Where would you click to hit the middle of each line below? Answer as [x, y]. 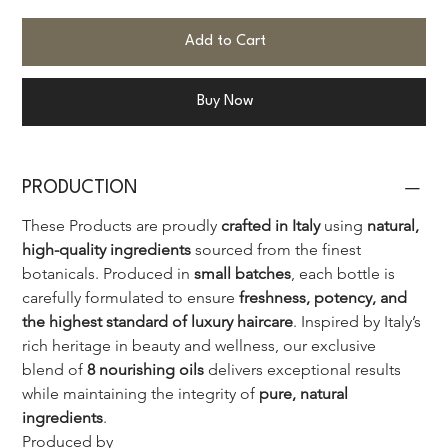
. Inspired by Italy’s [359, 322]
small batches [243, 274]
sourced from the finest [278, 250]
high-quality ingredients [107, 250]
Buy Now [225, 102]
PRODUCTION [80, 188]
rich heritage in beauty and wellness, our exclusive [201, 346]
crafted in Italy [271, 226]
